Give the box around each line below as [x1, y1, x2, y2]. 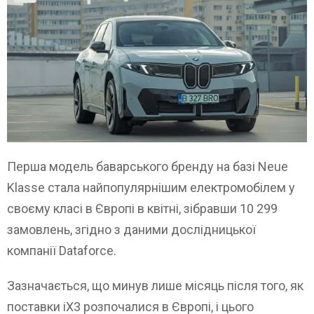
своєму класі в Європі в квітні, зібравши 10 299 [7, 200, 278, 216]
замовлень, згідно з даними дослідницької [7, 221, 256, 237]
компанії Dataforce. [7, 243, 116, 258]
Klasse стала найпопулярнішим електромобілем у [7, 179, 295, 195]
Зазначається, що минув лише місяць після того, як [7, 278, 303, 293]
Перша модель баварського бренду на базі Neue [7, 158, 288, 174]
